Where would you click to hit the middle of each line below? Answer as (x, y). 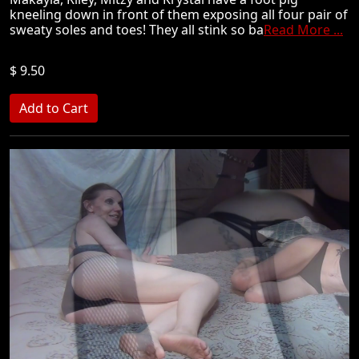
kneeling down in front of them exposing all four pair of (179, 14)
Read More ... (303, 30)
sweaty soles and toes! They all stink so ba (137, 30)
